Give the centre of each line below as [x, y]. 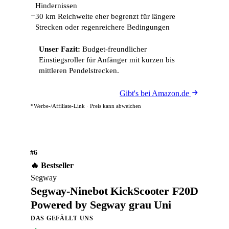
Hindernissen [56, 6]
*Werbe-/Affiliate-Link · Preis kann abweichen [86, 106]
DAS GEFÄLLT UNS [62, 218]
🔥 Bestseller [52, 165]
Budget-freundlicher [113, 49]
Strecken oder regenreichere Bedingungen [102, 27]
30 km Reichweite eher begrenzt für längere [105, 16]
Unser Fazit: [60, 49]
